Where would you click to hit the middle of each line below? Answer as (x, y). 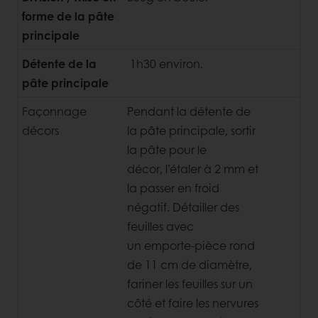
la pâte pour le (167, 149)
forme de (48, 16)
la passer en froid (173, 187)
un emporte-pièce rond (191, 245)
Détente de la (59, 63)
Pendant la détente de (189, 111)
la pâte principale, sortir (191, 130)
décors (40, 130)
